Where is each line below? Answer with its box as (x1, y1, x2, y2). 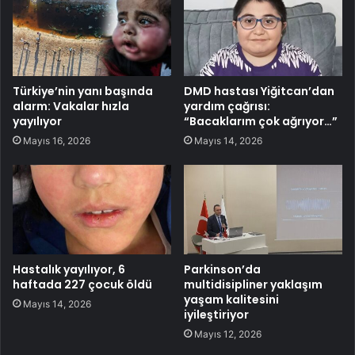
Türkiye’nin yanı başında (13, 83, 153, 100)
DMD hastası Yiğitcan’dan (184, 83, 334, 100)
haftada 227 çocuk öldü (13, 277, 152, 293)
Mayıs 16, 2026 (23, 135, 90, 147)
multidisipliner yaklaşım (184, 277, 323, 293)
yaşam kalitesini (184, 292, 279, 308)
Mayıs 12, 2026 (194, 328, 261, 341)
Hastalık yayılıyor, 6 (13, 261, 125, 278)
